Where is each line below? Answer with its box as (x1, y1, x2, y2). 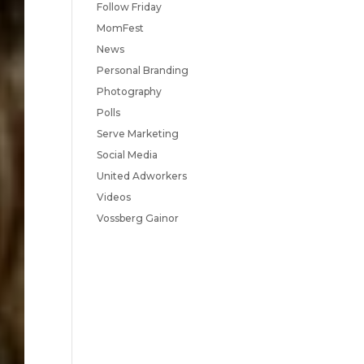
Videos (97, 191, 132, 203)
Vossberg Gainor (97, 212, 180, 224)
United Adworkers (97, 170, 188, 182)
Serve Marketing (97, 128, 180, 140)
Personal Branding (97, 64, 189, 76)
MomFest (97, 22, 145, 34)
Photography (97, 85, 162, 97)
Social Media (97, 149, 158, 161)
